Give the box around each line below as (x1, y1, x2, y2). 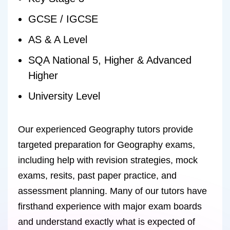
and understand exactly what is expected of (18, 217, 195, 227)
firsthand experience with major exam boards (18, 201, 202, 212)
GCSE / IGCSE (28, 13, 98, 25)
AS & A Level (28, 34, 87, 45)
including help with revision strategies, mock (18, 155, 198, 165)
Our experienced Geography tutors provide (18, 124, 193, 135)
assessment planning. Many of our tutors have (18, 186, 207, 196)
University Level (28, 90, 100, 102)
